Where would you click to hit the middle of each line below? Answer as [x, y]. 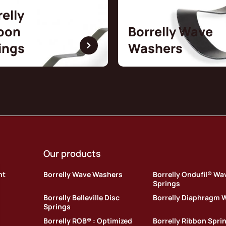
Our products [72, 153]
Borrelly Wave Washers [83, 174]
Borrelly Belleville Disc [81, 197]
